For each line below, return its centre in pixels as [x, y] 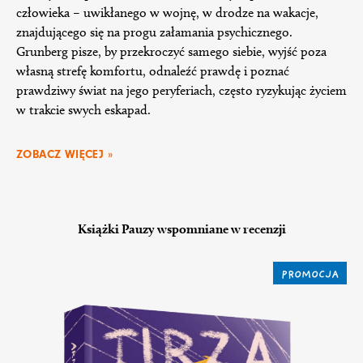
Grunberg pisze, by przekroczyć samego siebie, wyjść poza [171, 51]
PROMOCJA [310, 275]
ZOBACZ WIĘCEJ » [64, 154]
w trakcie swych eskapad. [83, 109]
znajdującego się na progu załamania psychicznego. [154, 32]
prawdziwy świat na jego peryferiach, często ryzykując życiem [181, 90]
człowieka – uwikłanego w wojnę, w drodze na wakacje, [167, 12]
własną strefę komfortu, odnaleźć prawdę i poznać [153, 70]
